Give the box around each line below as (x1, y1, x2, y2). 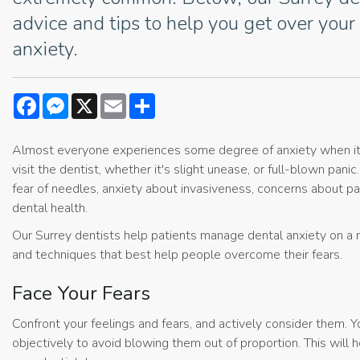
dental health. (12, 199, 88, 218)
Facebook (39, 91, 94, 109)
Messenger (68, 91, 131, 109)
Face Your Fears (12, 280, 150, 307)
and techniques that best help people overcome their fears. (12, 246, 342, 264)
